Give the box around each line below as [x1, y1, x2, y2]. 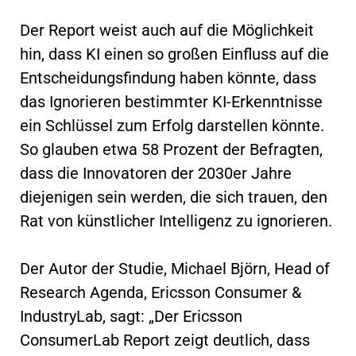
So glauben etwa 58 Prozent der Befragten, [20, 139, 323, 159]
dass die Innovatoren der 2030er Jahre [20, 163, 292, 183]
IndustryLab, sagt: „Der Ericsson [20, 306, 242, 326]
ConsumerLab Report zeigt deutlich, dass [20, 330, 310, 350]
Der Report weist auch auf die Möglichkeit [20, 20, 314, 40]
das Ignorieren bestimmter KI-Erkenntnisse [20, 91, 323, 111]
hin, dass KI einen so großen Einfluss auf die [20, 44, 329, 64]
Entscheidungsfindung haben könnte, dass [20, 68, 316, 87]
